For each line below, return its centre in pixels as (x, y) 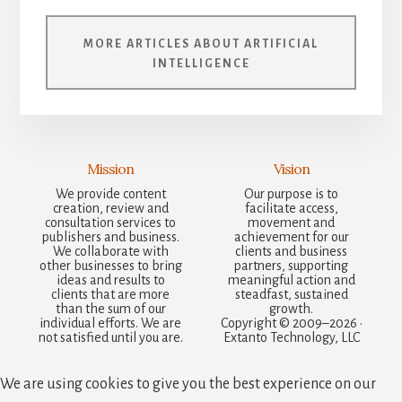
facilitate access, (291, 208)
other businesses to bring (110, 265)
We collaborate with (110, 251)
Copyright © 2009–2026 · (291, 323)
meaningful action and (291, 280)
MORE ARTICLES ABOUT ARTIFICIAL (201, 44)
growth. (292, 308)
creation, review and (110, 208)
